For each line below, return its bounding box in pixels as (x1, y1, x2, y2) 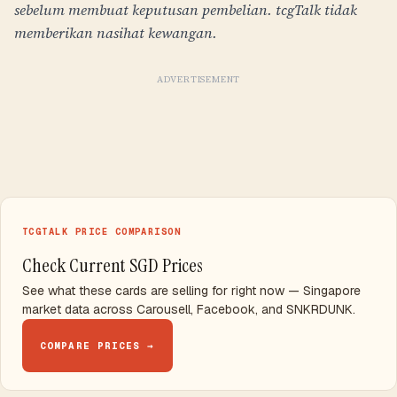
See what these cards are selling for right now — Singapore (22, 283, 361, 299)
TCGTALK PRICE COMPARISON (22, 225, 182, 237)
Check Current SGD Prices (22, 253, 203, 278)
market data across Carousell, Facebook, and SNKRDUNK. (22, 301, 355, 317)
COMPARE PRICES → (40, 339, 155, 352)
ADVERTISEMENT (156, 74, 241, 85)
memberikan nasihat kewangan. (14, 23, 217, 43)
